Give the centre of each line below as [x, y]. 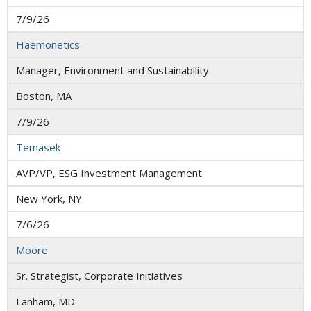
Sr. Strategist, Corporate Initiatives [99, 276]
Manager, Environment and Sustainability [112, 70]
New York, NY [49, 199]
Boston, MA [44, 96]
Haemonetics [48, 45]
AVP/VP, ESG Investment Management [109, 173]
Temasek [38, 148]
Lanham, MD [45, 302]
